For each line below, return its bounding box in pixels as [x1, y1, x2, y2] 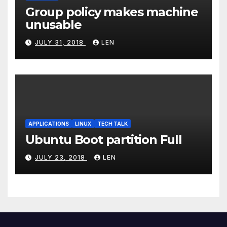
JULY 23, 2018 [35, 154, 87, 162]
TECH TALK [97, 120, 128, 127]
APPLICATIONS [28, 120, 69, 127]
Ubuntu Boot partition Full [25, 132, 182, 147]
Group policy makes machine [25, 4, 198, 19]
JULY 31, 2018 [35, 39, 86, 47]
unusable [25, 17, 82, 32]
